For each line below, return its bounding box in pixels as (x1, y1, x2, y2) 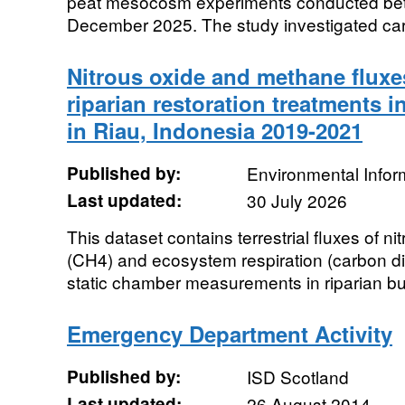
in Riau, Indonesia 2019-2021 (66, 115, 363, 146)
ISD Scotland (246, 364, 349, 389)
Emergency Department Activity (66, 318, 392, 349)
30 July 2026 (246, 188, 347, 212)
